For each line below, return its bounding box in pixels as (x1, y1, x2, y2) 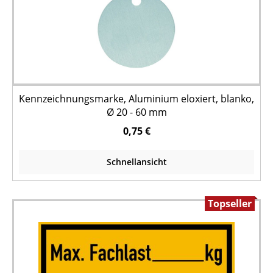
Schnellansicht (106, 156, 167, 168)
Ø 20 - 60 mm (106, 105, 167, 119)
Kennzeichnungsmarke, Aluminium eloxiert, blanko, (19, 92, 254, 105)
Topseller (208, 197, 252, 210)
